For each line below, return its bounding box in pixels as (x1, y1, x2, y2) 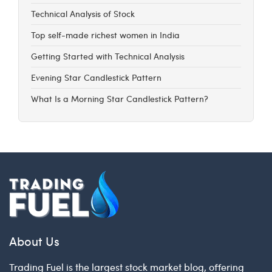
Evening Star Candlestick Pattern (31, 72, 161, 84)
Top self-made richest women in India (31, 29, 180, 41)
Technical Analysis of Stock (31, 8, 135, 20)
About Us (9, 233, 59, 250)
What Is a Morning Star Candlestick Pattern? (31, 93, 208, 105)
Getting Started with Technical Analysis (31, 50, 185, 63)
